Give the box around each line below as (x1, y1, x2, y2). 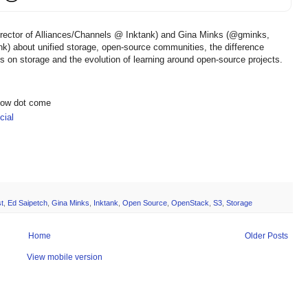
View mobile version (27, 252, 102, 263)
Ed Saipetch (8, 199, 47, 208)
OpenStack (171, 199, 209, 208)
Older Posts (245, 231, 288, 241)
